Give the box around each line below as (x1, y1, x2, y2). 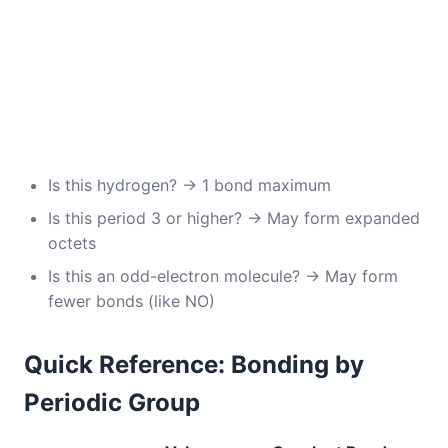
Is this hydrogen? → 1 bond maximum (48, 175, 331, 195)
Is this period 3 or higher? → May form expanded (48, 208, 420, 228)
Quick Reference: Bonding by (24, 350, 364, 379)
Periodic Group (24, 388, 200, 417)
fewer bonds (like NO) (48, 291, 215, 311)
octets (48, 233, 96, 253)
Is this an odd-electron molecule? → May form (48, 266, 398, 286)
